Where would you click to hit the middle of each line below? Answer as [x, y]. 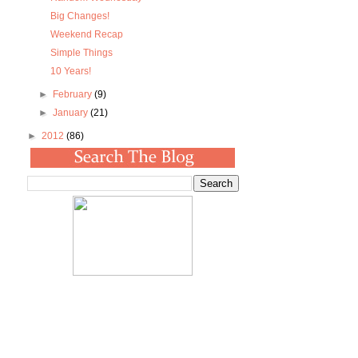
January [71, 113]
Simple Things [82, 53]
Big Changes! [80, 16]
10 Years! [71, 72]
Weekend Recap [87, 35]
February [73, 95]
